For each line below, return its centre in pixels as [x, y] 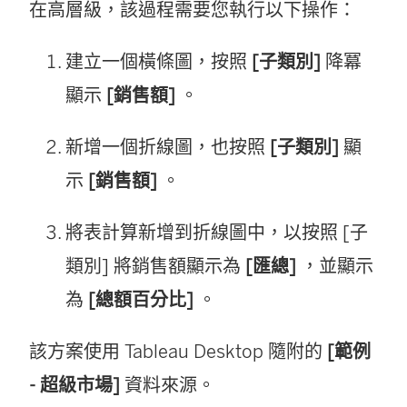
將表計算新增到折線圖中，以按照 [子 [217, 232]
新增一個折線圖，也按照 [165, 147]
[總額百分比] [141, 299]
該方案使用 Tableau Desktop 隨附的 [178, 351]
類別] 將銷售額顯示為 [153, 266]
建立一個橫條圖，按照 [156, 61]
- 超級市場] [74, 385]
